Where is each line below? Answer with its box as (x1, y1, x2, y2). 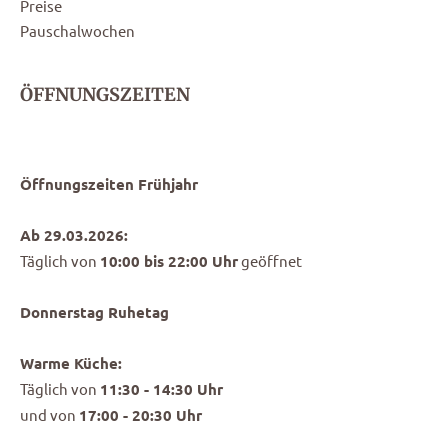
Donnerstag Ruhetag (20, 302, 169, 323)
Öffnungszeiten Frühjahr (20, 174, 198, 195)
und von (20, 405, 79, 425)
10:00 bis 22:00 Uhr (100, 251, 238, 272)
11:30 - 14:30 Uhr (100, 379, 223, 400)
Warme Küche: (20, 353, 122, 374)
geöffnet (238, 251, 302, 271)
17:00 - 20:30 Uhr (79, 405, 202, 426)
